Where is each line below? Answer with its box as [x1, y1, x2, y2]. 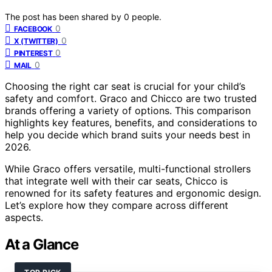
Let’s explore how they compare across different [5, 199, 228, 211]
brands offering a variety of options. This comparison [5, 104, 251, 117]
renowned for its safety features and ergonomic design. [5, 186, 261, 199]
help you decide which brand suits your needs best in [5, 128, 250, 141]
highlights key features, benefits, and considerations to [5, 116, 257, 129]
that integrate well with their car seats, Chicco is [5, 174, 228, 187]
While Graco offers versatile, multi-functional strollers [5, 162, 251, 175]
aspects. [5, 211, 43, 223]
